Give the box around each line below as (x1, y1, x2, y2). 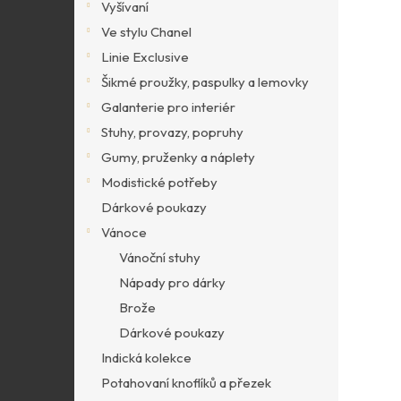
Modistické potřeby (101, 174, 218, 191)
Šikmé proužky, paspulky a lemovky (101, 73, 309, 90)
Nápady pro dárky (119, 274, 226, 291)
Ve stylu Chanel (101, 23, 192, 40)
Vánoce (101, 224, 147, 241)
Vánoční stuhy (119, 249, 200, 266)
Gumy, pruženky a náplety (101, 149, 255, 166)
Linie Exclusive (101, 48, 189, 65)
